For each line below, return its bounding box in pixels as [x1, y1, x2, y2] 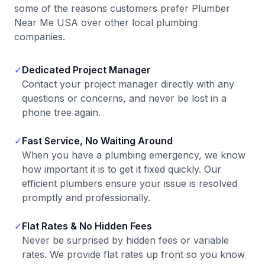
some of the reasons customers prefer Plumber [14, 2, 230, 14]
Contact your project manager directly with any [22, 78, 234, 90]
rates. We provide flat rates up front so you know [22, 248, 245, 260]
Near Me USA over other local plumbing [14, 17, 198, 28]
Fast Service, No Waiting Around [22, 135, 173, 147]
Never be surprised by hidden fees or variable [22, 234, 229, 246]
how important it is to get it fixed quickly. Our [22, 163, 221, 175]
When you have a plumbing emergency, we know [22, 149, 245, 161]
